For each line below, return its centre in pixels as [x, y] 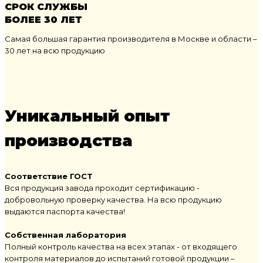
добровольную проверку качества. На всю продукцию [113, 199]
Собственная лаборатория [65, 235]
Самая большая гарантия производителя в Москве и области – [131, 38]
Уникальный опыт [87, 115]
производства [68, 140]
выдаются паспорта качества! [65, 211]
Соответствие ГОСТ [49, 176]
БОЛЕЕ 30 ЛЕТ [43, 19]
